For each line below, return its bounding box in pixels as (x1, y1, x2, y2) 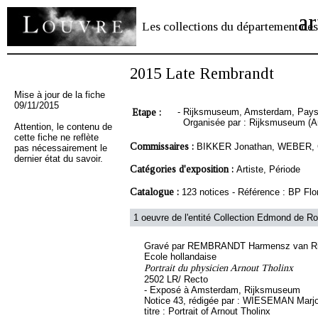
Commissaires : (130, 141, 197, 152)
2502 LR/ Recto (144, 274, 208, 285)
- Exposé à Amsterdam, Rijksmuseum (144, 285, 300, 295)
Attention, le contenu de (14, 121, 112, 132)
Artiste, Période (236, 164, 300, 175)
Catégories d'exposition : (130, 163, 236, 175)
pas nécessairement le (14, 143, 107, 153)
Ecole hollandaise (144, 251, 216, 262)
